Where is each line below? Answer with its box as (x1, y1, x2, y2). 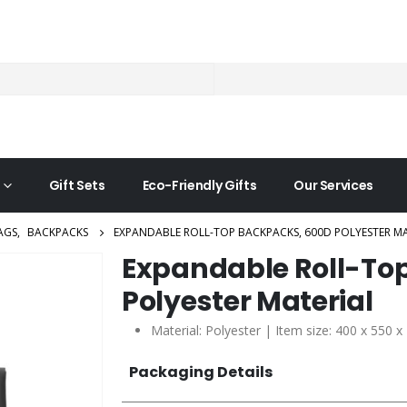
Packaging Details (129, 362, 273, 382)
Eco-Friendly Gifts (142, 176, 257, 194)
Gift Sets (48, 176, 105, 194)
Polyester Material (122, 283, 373, 321)
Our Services (293, 176, 374, 194)
